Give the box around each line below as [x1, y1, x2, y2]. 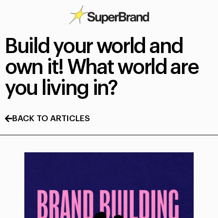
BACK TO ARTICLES [12, 114, 90, 123]
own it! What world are [5, 57, 199, 78]
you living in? [5, 78, 117, 99]
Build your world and [5, 36, 183, 57]
